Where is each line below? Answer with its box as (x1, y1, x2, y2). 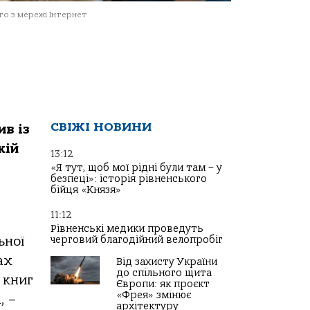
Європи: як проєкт (116, 278, 210, 290)
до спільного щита (116, 267, 212, 279)
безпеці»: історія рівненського (51, 173, 207, 185)
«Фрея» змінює (116, 289, 191, 301)
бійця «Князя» (51, 184, 121, 196)
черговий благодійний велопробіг (51, 234, 223, 246)
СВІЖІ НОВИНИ (51, 120, 152, 134)
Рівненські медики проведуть (51, 223, 203, 235)
